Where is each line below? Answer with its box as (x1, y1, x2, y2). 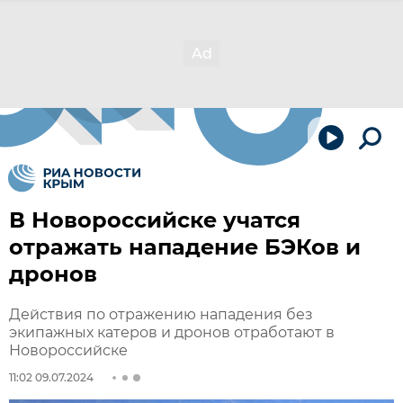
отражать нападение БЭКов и (9, 234, 361, 260)
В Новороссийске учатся (9, 207, 300, 233)
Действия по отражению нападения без (9, 306, 313, 323)
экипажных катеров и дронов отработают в (9, 324, 335, 341)
